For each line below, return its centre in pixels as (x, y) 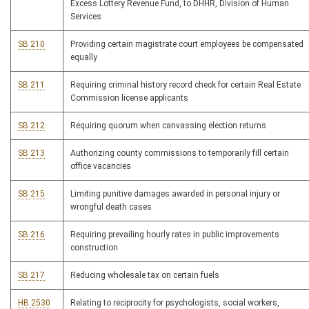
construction (94, 248)
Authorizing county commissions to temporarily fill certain (180, 153)
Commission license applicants (129, 98)
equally (84, 57)
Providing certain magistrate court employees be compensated (187, 44)
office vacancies (101, 166)
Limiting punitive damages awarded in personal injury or (175, 194)
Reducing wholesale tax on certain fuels (145, 275)
